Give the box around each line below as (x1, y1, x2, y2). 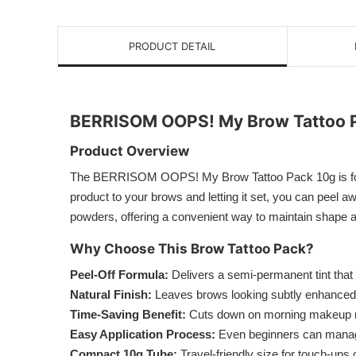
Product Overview (70, 143, 189, 159)
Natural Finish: (70, 288, 152, 301)
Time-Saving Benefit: (70, 308, 186, 321)
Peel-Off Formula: (70, 268, 168, 281)
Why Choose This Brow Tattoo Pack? (70, 241, 314, 257)
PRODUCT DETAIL (129, 40, 216, 52)
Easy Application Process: (70, 327, 215, 341)
